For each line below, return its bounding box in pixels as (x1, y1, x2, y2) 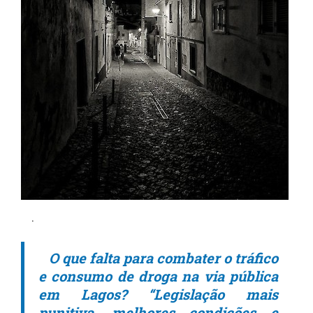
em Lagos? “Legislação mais (38, 285, 278, 303)
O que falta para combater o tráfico (49, 249, 278, 267)
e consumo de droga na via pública (38, 267, 278, 285)
